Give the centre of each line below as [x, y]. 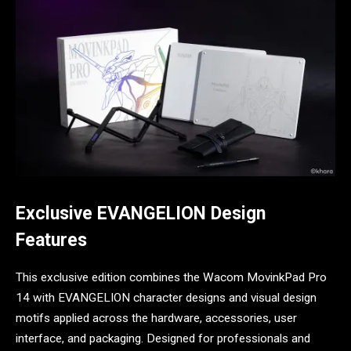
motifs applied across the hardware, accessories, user [156, 318]
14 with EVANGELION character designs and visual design [166, 298]
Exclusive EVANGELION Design [141, 213]
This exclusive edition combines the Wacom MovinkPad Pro [171, 278]
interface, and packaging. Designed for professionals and [163, 339]
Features [51, 240]
